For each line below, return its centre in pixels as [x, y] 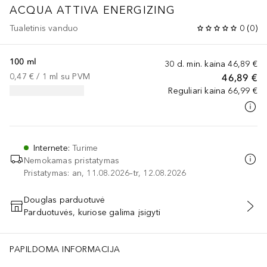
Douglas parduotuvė [65, 200]
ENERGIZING [139, 10]
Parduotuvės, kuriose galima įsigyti [92, 212]
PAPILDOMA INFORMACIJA [65, 249]
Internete [51, 148]
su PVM [75, 76]
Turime [85, 148]
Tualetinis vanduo [44, 28]
